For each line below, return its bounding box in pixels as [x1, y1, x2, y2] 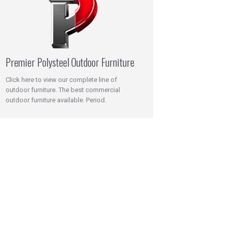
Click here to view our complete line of [6, 76, 117, 83]
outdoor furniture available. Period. [6, 96, 106, 104]
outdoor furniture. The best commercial [6, 86, 120, 94]
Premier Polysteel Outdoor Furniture [6, 54, 134, 70]
